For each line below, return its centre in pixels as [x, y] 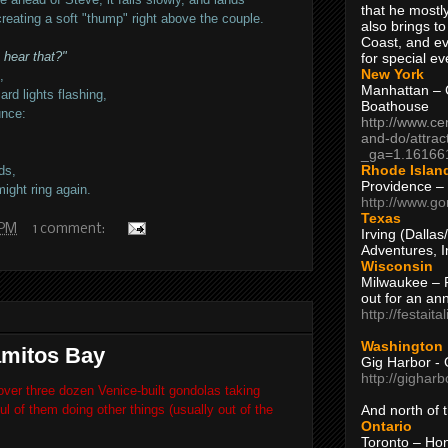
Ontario [386, 425]
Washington [402, 345]
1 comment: [70, 229]
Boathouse [395, 105]
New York [392, 73]
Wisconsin [397, 265]
